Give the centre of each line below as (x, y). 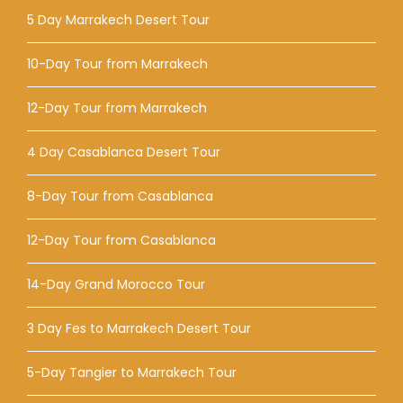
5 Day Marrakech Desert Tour (118, 19)
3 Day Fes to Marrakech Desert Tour (139, 328)
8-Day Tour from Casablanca (120, 196)
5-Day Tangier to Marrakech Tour (132, 372)
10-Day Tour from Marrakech (117, 63)
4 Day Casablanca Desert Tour (124, 152)
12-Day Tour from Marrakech (117, 107)
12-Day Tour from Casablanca (121, 240)
